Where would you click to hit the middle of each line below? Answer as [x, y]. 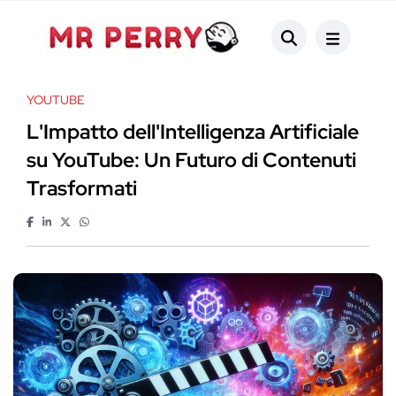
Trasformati [82, 188]
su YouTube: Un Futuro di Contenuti [191, 160]
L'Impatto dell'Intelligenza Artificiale [193, 132]
